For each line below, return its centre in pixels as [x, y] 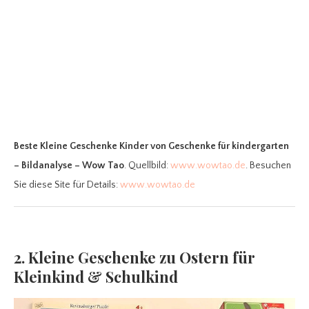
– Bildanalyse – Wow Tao [69, 165]
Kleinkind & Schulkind [96, 276]
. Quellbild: [147, 165]
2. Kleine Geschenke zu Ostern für [134, 257]
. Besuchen [268, 165]
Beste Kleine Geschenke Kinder [81, 146]
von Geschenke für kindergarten [220, 146]
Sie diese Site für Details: [67, 185]
